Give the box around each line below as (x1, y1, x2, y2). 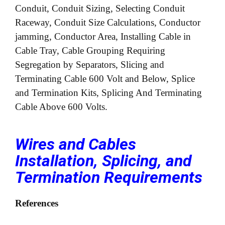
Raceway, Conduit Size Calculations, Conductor (15, 17, 200, 28)
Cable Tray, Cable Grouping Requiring (15, 45, 165, 56)
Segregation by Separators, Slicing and (15, 59, 164, 70)
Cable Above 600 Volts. (15, 101, 107, 112)
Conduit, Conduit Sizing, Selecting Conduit (15, 3, 185, 14)
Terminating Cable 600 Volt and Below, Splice (15, 73, 195, 84)
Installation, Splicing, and (15, 151, 191, 170)
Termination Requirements (15, 168, 202, 187)
